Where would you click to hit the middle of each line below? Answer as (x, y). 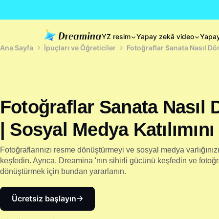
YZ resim (116, 36)
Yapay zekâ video (165, 36)
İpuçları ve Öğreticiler (80, 48)
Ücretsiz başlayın (44, 198)
